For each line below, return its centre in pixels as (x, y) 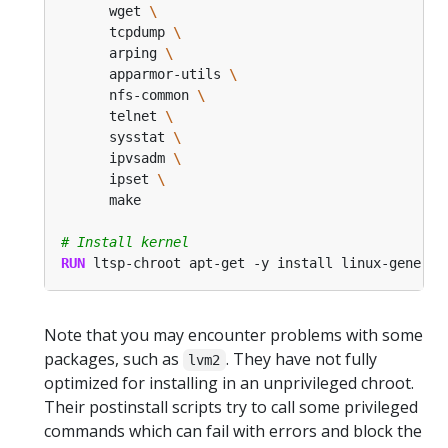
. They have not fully (301, 359)
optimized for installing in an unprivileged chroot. (229, 383)
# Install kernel (125, 242)
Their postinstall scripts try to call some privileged (231, 407)
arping (113, 53)
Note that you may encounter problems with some (233, 335)
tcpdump (117, 32)
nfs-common (129, 95)
